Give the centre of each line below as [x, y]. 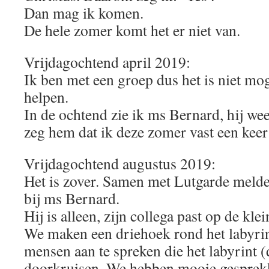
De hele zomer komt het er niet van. [132, 30]
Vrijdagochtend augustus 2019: [120, 163]
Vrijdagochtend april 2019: [107, 62]
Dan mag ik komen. [84, 13]
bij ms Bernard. [72, 198]
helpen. [46, 97]
